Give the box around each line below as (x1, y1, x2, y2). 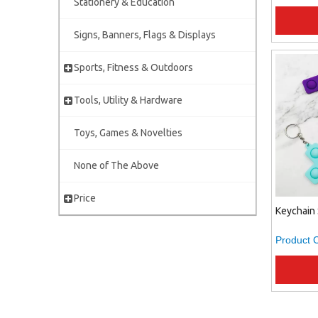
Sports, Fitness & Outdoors (74, 62, 193, 73)
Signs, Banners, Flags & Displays (74, 29, 216, 40)
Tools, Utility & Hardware (74, 94, 182, 106)
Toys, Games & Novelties (74, 127, 182, 138)
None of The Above (74, 160, 159, 171)
